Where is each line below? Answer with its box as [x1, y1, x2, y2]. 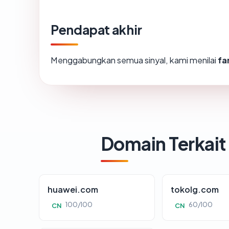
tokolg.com [171, 184, 219, 195]
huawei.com [48, 184, 98, 195]
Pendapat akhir [51, 21, 142, 38]
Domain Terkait [101, 132, 226, 155]
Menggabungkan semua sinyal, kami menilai [51, 55, 218, 66]
